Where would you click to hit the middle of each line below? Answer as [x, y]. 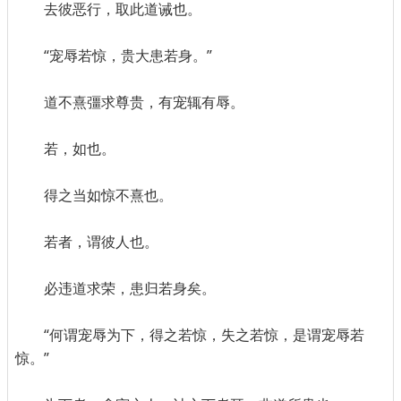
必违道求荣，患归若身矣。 [130, 289]
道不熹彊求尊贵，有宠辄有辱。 [144, 102]
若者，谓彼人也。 [101, 242]
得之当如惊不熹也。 [108, 196]
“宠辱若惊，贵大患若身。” [128, 56]
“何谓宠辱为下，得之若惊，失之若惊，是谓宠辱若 [204, 335]
